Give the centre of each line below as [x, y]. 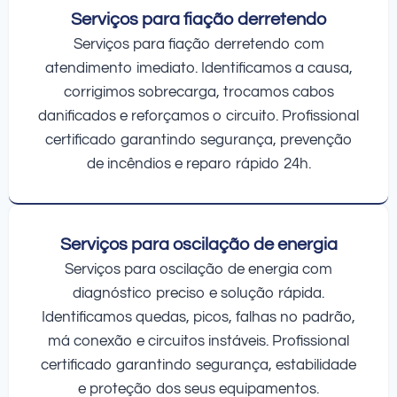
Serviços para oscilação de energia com [198, 269]
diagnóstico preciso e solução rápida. [198, 293]
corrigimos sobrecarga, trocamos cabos [198, 92]
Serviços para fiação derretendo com [198, 44]
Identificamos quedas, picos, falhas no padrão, [198, 317]
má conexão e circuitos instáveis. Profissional [198, 341]
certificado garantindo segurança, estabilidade [198, 365]
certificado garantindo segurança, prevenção [198, 140]
